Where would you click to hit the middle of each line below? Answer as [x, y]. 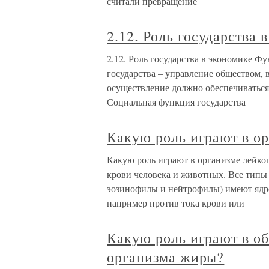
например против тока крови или [176, 203]
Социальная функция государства [176, 102]
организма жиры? [166, 257]
